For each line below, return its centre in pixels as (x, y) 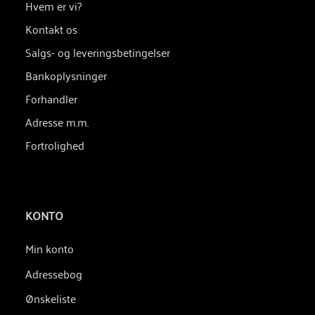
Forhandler (51, 98)
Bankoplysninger (66, 75)
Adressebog (54, 273)
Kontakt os (51, 28)
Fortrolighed (55, 144)
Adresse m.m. (57, 121)
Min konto (50, 248)
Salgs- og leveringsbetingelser (98, 52)
